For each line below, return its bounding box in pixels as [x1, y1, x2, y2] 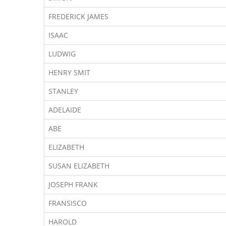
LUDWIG [48, 49, 76, 59]
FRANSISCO [48, 198, 87, 208]
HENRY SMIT [48, 68, 90, 77]
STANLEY [48, 86, 78, 96]
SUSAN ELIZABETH [48, 161, 109, 171]
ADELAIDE [48, 105, 81, 115]
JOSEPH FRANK [48, 180, 98, 189]
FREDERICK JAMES [48, 12, 108, 21]
